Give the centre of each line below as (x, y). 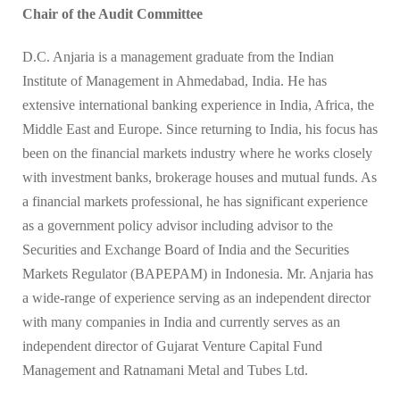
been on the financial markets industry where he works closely (197, 154)
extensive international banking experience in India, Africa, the (198, 105)
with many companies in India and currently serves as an (181, 322)
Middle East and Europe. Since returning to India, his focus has (200, 129)
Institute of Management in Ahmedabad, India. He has (175, 81)
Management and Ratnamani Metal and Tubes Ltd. (169, 371)
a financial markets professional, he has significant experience (195, 202)
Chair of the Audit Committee (112, 14)
